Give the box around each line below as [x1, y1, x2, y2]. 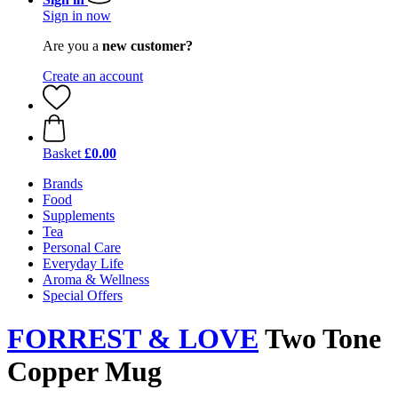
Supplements [43, 208, 115, 223]
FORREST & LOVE [7, 322, 259, 355]
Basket [43, 146, 81, 161]
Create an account [43, 68, 143, 84]
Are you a [43, 38, 102, 53]
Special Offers [43, 288, 123, 303]
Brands [43, 176, 83, 191]
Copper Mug [7, 355, 162, 388]
